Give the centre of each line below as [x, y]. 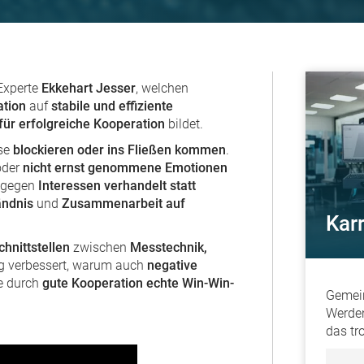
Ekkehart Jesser [89, 88]
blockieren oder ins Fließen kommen [119, 150]
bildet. [184, 124]
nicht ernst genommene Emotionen [125, 168]
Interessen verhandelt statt [117, 186]
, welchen [162, 88]
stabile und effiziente [112, 106]
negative [172, 265]
